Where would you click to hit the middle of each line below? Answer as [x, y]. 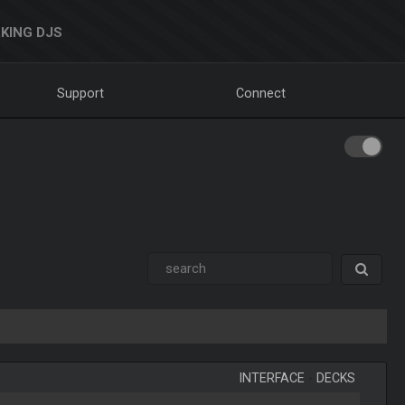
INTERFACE [272, 378]
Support [81, 93]
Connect [261, 93]
